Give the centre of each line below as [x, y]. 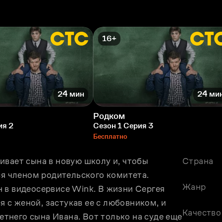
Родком [109, 116]
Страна [198, 161]
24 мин [71, 94]
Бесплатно [110, 136]
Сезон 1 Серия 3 [123, 125]
